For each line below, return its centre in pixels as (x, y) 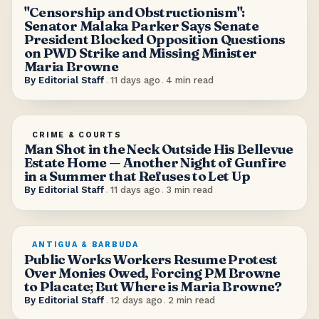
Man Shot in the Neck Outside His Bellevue (158, 150)
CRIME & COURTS (77, 135)
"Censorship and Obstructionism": (134, 12)
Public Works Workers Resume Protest (151, 259)
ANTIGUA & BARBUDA (85, 245)
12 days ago (136, 300)
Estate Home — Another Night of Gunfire (155, 163)
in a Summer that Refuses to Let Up (137, 177)
